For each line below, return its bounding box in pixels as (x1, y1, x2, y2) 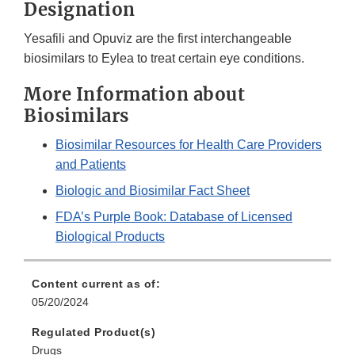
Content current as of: (32, 277, 160, 291)
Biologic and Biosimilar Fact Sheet (55, 184, 250, 198)
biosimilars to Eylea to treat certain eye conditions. (24, 52, 304, 66)
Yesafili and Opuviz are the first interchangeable (24, 32, 292, 46)
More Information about (24, 83, 245, 106)
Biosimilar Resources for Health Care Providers (55, 138, 322, 152)
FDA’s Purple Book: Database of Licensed (55, 210, 292, 224)
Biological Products (55, 230, 165, 244)
